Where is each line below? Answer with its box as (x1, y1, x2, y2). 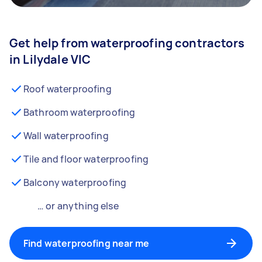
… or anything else (37, 199, 119, 212)
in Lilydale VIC (9, 51, 91, 67)
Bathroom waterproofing (23, 106, 136, 119)
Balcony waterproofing (23, 176, 127, 189)
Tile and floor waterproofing (23, 153, 149, 166)
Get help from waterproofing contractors (9, 35, 244, 51)
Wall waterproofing (23, 129, 109, 142)
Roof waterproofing (23, 82, 112, 95)
